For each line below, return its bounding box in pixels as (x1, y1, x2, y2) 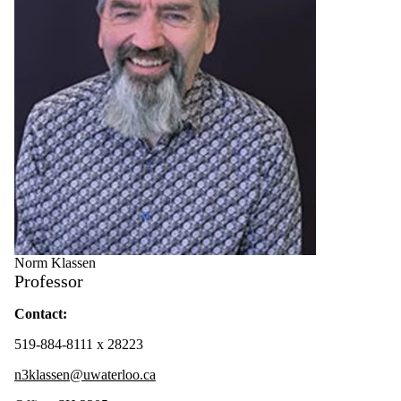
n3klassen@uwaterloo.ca (14, 366, 156, 382)
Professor (14, 270, 83, 291)
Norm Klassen (14, 254, 96, 270)
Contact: (14, 305, 67, 321)
